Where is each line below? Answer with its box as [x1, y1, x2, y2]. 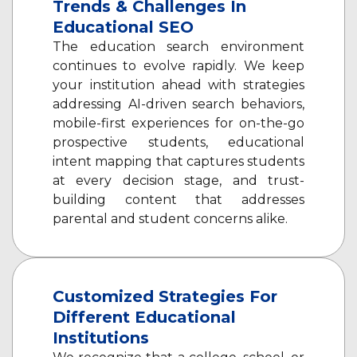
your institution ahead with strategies [53, 77, 304, 93]
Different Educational [53, 308, 236, 328]
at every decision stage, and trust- [53, 173, 304, 189]
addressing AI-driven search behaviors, [53, 96, 304, 112]
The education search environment [53, 39, 304, 55]
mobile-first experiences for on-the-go [53, 116, 304, 131]
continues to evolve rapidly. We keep [53, 58, 304, 74]
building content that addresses [53, 192, 304, 208]
